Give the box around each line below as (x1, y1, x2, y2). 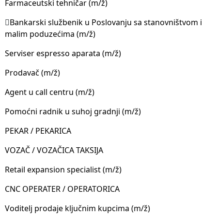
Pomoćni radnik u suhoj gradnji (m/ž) (5, 106, 141, 117)
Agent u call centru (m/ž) (5, 86, 94, 97)
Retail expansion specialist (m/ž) (5, 164, 122, 175)
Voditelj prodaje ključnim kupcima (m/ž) (5, 202, 150, 214)
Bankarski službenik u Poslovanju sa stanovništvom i (10, 16, 202, 28)
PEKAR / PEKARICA (5, 125, 71, 136)
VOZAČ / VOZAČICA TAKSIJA (5, 144, 103, 155)
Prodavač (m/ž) (5, 67, 60, 78)
